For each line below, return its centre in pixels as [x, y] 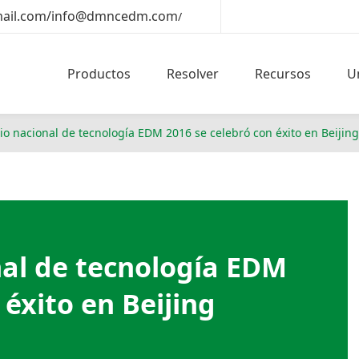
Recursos [283, 74]
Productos [99, 74]
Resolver [193, 74]
